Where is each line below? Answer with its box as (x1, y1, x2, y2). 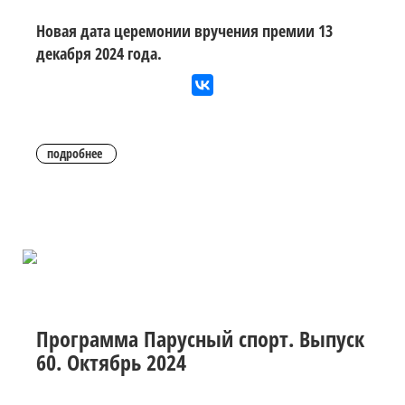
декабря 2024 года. (36, 42, 162, 64)
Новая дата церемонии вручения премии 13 (36, 20, 333, 42)
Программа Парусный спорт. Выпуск (36, 324, 364, 354)
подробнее (47, 145, 102, 163)
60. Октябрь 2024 (36, 347, 186, 378)
